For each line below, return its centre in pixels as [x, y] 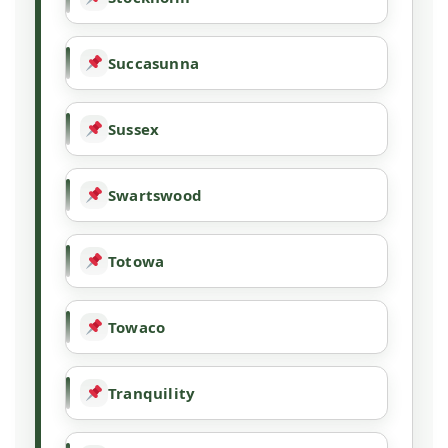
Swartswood [155, 195]
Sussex [134, 129]
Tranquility [152, 393]
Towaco [137, 327]
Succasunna [153, 63]
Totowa [136, 261]
